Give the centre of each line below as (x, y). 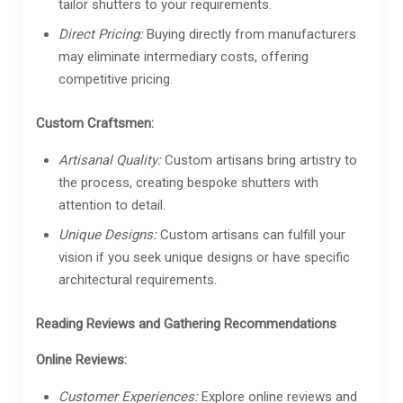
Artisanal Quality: (110, 160)
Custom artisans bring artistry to (259, 160)
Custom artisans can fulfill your (251, 234)
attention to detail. (112, 205)
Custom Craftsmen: (95, 123)
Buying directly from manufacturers (250, 34)
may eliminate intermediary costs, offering (184, 56)
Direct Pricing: (101, 34)
